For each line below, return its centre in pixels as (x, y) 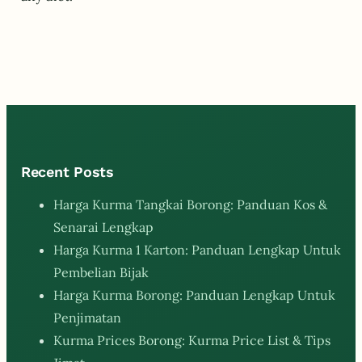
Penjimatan (87, 317)
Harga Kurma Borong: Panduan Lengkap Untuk (194, 295)
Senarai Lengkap (103, 227)
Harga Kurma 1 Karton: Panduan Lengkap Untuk (197, 249)
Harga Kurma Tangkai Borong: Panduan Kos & (190, 204)
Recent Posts (67, 171)
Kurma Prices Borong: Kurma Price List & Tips (192, 340)
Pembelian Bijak (101, 272)
